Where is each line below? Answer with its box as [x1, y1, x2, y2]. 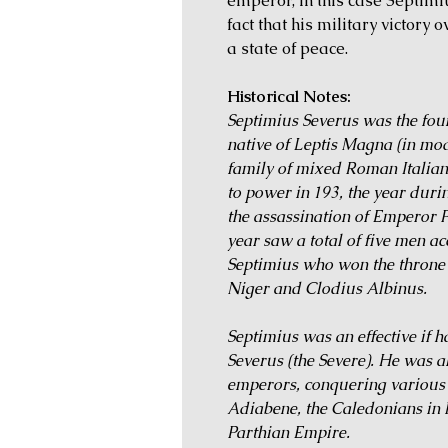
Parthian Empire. [227, 421, 350, 443]
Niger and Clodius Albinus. [227, 277, 427, 299]
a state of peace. [227, 37, 356, 59]
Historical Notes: [227, 85, 351, 107]
